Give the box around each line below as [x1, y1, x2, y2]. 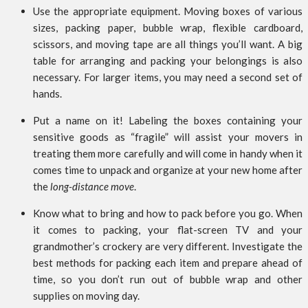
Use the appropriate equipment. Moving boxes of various [33, 5, 302, 18]
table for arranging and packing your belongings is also [33, 54, 302, 67]
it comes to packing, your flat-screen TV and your [33, 223, 302, 236]
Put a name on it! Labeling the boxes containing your [33, 114, 302, 127]
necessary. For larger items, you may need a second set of [33, 71, 302, 84]
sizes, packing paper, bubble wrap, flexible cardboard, [33, 21, 302, 34]
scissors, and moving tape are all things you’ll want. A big [33, 38, 302, 51]
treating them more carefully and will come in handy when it [33, 147, 302, 160]
